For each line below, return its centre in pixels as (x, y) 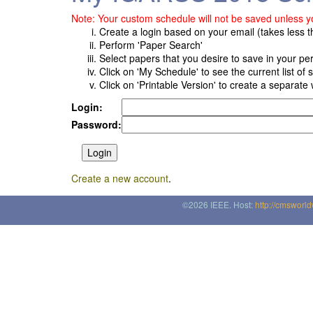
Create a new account (120, 179)
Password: (96, 124)
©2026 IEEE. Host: (219, 205)
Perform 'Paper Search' (151, 45)
